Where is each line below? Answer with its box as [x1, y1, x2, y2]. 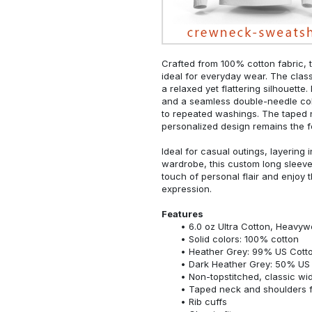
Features [162, 208, 203, 219]
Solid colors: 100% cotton [188, 233, 299, 244]
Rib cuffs [188, 295, 227, 307]
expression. [162, 182, 212, 194]
